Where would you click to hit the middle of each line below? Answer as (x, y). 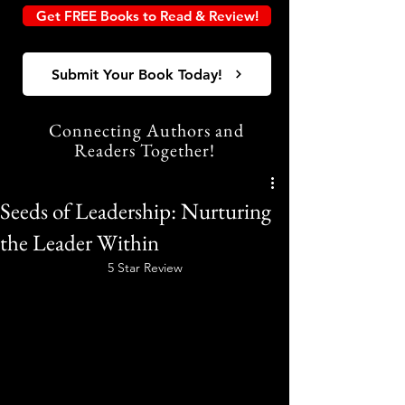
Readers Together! (146, 150)
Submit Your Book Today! (137, 74)
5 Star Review (145, 268)
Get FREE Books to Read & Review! (147, 16)
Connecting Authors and (146, 130)
